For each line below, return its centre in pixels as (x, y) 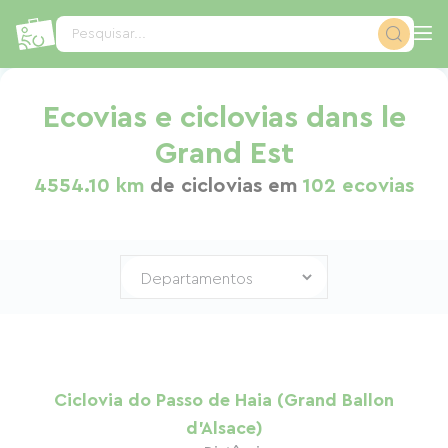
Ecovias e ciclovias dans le (224, 118)
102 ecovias (358, 186)
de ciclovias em (223, 186)
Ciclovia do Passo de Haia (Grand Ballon (224, 400)
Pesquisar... (109, 34)
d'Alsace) (224, 428)
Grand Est (224, 154)
